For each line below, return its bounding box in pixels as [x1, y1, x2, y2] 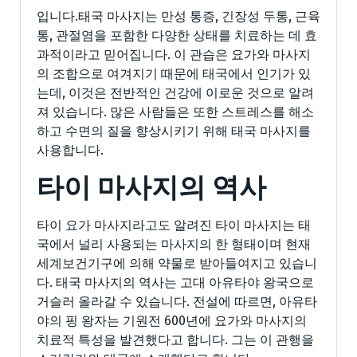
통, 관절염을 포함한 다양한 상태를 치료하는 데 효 [37, 27, 317, 43]
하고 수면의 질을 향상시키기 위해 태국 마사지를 [37, 123, 311, 139]
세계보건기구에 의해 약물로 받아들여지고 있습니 [37, 255, 317, 271]
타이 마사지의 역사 [37, 171, 266, 204]
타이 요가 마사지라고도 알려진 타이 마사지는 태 [37, 217, 311, 233]
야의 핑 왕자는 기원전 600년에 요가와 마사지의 [37, 312, 307, 328]
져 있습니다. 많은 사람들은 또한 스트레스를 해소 [37, 104, 314, 120]
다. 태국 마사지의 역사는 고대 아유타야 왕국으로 [37, 274, 314, 290]
